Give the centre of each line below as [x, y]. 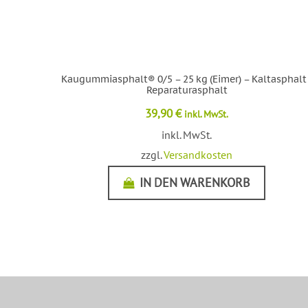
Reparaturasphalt [187, 90]
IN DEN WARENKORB [195, 182]
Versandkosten [198, 154]
